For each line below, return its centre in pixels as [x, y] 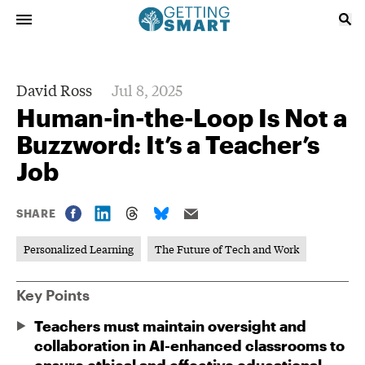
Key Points [53, 295]
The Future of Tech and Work [227, 249]
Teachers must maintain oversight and [170, 326]
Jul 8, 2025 [147, 90]
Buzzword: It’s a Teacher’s [168, 145]
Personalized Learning [79, 249]
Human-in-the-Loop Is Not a [182, 118]
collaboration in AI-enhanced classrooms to [189, 345]
